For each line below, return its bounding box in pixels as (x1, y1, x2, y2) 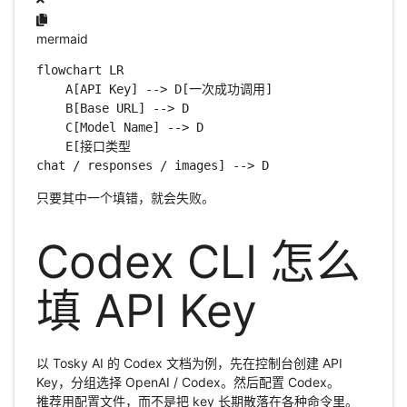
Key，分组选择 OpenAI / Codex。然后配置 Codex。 (35, 373, 340, 390)
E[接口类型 (35, 138, 131, 154)
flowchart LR (35, 62, 124, 77)
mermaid (35, 30, 88, 46)
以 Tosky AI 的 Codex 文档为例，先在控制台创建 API (35, 354, 342, 371)
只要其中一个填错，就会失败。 (35, 189, 214, 205)
